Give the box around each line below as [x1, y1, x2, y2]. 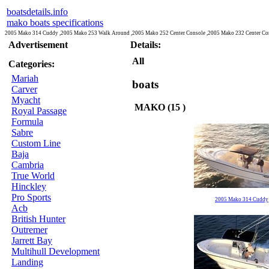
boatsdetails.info [7, 7, 68, 17]
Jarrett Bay [11, 235, 52, 246]
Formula [11, 116, 43, 127]
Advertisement [8, 40, 68, 50]
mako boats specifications [7, 17, 103, 28]
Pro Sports [11, 192, 51, 202]
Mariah [11, 73, 38, 83]
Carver [11, 84, 37, 94]
